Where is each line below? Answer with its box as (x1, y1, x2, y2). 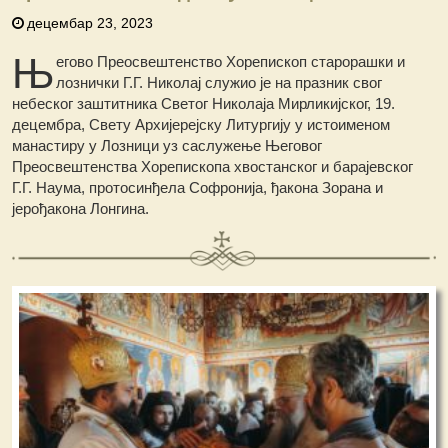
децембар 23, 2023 (27, 14, 154, 31)
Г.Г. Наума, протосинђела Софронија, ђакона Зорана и (12, 178, 384, 196)
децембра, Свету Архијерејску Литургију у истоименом (12, 115, 391, 133)
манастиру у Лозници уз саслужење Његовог (12, 136, 323, 154)
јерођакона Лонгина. (12, 199, 150, 217)
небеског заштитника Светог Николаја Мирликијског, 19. (12, 94, 396, 112)
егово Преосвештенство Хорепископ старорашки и (56, 52, 406, 70)
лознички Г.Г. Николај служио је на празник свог (56, 73, 383, 91)
